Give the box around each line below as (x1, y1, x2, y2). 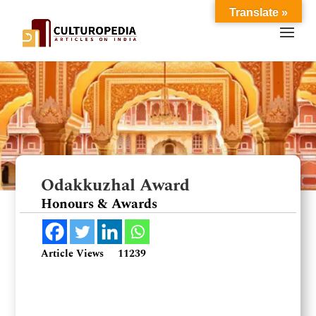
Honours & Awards (41, 194, 158, 214)
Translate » (229, 6, 288, 18)
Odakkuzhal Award (41, 173, 190, 198)
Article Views (41, 246, 104, 261)
